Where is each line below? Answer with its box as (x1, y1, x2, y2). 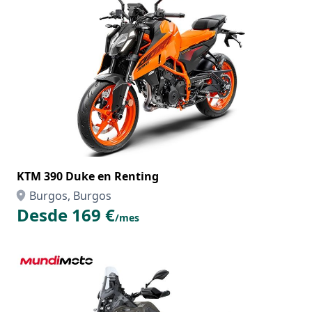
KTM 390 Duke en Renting (17, 169, 159, 184)
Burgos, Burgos (29, 188, 111, 203)
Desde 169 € (17, 203, 115, 226)
